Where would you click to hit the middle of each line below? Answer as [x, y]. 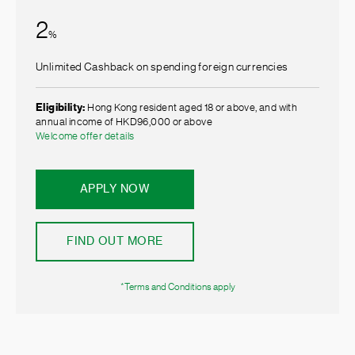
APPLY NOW [115, 189]
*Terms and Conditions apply [177, 286]
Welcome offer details [85, 136]
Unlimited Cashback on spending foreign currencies [162, 67]
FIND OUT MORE [115, 241]
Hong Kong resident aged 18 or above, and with [191, 107]
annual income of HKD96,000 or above [124, 121]
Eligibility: [61, 107]
